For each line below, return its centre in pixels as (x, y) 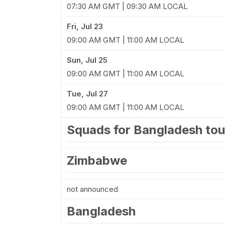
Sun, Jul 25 (87, 60)
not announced (92, 189)
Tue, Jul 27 (87, 94)
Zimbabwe (97, 160)
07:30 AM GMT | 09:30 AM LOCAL (127, 6)
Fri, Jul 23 (85, 26)
